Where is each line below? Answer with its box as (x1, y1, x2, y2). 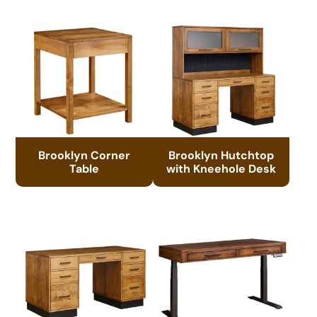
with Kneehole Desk (166, 161, 277, 175)
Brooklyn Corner (38, 147, 131, 162)
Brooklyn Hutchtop (168, 147, 275, 162)
